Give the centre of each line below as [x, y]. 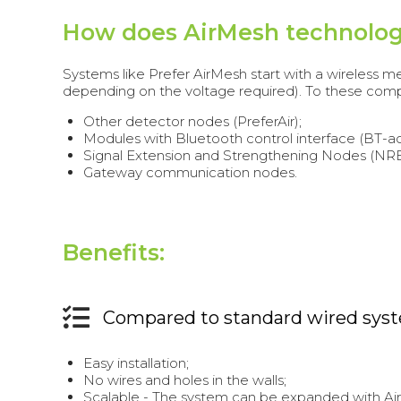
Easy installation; [136, 363]
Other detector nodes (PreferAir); [192, 121]
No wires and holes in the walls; [184, 380]
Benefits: [114, 253]
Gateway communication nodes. [190, 172]
